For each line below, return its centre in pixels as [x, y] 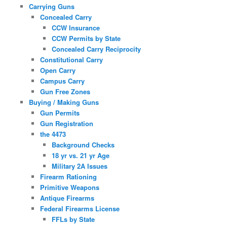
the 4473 [53, 134]
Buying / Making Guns [64, 102]
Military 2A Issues [79, 166]
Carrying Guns [51, 6]
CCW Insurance [75, 27]
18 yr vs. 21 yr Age [80, 155]
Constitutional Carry [72, 59]
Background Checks [83, 144]
